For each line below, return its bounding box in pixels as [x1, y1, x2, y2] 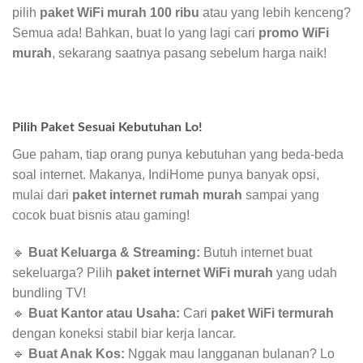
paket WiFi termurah [211, 305, 334, 320]
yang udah [273, 265, 337, 280]
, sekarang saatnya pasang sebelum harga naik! [52, 46, 327, 61]
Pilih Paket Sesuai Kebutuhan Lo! [12, 120, 203, 134]
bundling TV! [12, 285, 86, 300]
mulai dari [12, 187, 72, 202]
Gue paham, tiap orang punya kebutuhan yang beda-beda [12, 147, 344, 161]
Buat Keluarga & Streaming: [28, 245, 200, 259]
